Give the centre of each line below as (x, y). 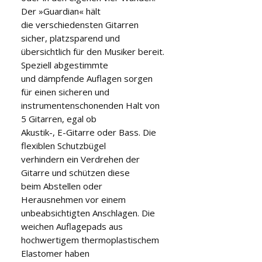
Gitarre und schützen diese (75, 172)
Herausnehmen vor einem (73, 199)
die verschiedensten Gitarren (80, 24)
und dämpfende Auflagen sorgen (87, 78)
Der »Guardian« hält (61, 11)
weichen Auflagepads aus (72, 226)
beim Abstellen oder (62, 186)
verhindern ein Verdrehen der (80, 159)
